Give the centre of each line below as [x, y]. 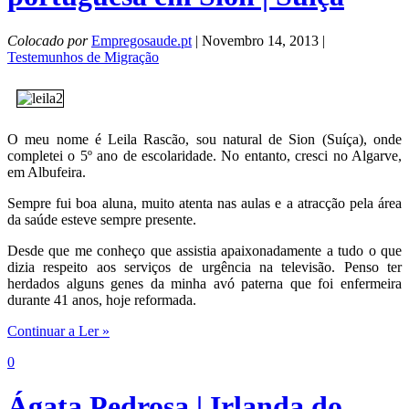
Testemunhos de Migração [83, 57]
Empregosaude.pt [142, 40]
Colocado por [47, 40]
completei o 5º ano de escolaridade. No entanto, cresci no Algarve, [204, 155]
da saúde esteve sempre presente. [102, 219]
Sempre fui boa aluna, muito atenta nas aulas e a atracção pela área [204, 203]
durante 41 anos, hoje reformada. [102, 299]
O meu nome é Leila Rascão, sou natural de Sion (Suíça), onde [204, 139]
